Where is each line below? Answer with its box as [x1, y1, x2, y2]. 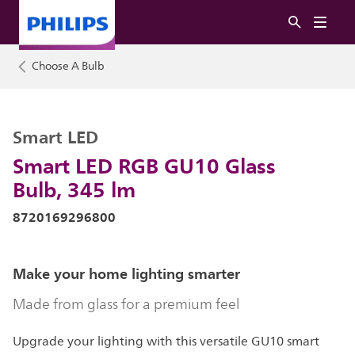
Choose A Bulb [32, 57, 105, 75]
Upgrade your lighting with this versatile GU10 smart [13, 331, 319, 352]
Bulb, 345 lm [13, 172, 136, 207]
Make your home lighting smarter [13, 261, 240, 286]
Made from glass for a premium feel [13, 293, 239, 315]
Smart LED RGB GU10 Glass [13, 148, 276, 183]
